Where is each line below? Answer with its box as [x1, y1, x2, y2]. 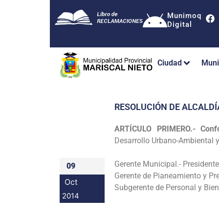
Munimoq [167, 11, 201, 20]
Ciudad [157, 58, 182, 68]
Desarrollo [114, 135, 152, 145]
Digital [167, 20, 192, 29]
